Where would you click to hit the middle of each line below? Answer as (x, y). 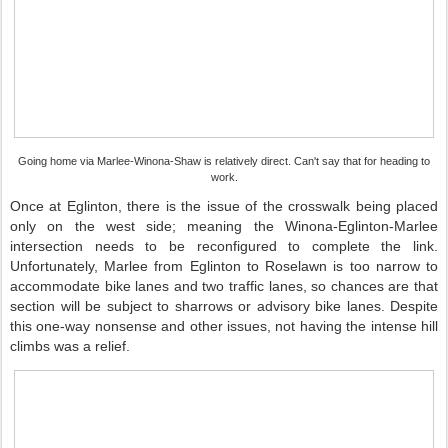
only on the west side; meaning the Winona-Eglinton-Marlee (224, 226)
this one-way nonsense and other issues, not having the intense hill (224, 326)
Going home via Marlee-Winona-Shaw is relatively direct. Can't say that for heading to (224, 161)
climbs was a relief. (70, 346)
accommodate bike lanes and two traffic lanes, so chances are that (224, 286)
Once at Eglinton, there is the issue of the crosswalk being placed (224, 206)
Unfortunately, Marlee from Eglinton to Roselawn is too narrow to (224, 266)
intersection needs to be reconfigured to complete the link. (224, 246)
